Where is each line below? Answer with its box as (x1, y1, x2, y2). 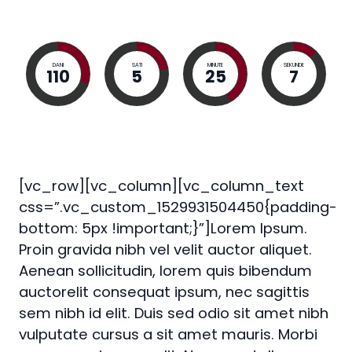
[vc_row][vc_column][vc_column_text (19, 176, 304, 196)
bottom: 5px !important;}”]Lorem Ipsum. (19, 218, 307, 238)
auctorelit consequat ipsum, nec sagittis (19, 282, 310, 302)
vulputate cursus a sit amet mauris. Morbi (19, 324, 317, 344)
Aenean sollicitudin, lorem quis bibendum (19, 261, 312, 280)
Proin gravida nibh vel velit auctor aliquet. (19, 240, 312, 259)
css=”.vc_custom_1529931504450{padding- (19, 197, 337, 217)
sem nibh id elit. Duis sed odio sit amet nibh (19, 303, 328, 323)
